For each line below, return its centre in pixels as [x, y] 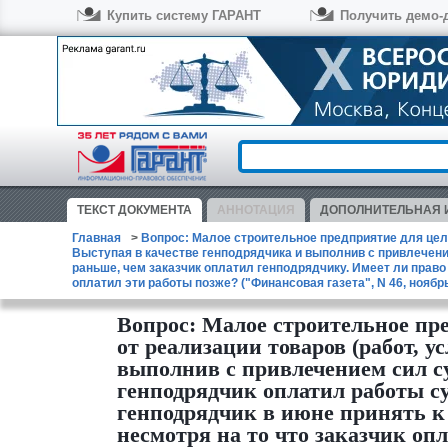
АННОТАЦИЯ [256, 210]
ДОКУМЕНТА [155, 210]
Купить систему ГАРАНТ [184, 15]
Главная [96, 238]
